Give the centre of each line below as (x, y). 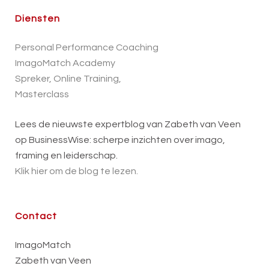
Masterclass (42, 95)
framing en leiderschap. (66, 156)
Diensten (38, 19)
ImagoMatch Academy (65, 63)
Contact (36, 216)
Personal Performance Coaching (87, 48)
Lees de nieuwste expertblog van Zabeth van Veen (128, 125)
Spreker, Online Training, (68, 79)
